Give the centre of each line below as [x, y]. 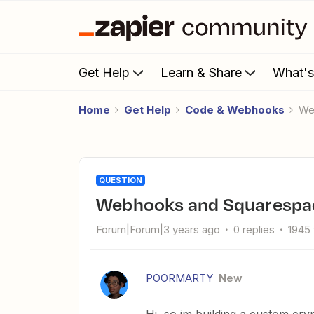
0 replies [254, 230]
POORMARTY [179, 278]
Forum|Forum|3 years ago [158, 230]
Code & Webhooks [235, 110]
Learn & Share [201, 72]
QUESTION [121, 180]
